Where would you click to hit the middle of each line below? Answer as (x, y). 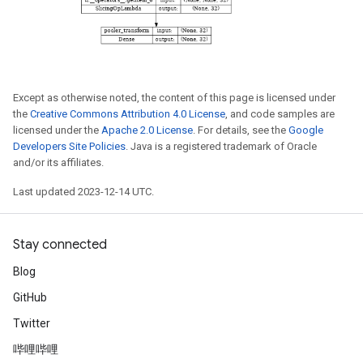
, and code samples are (280, 113)
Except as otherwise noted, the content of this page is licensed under (174, 97)
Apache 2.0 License (147, 130)
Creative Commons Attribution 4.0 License (128, 113)
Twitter (32, 323)
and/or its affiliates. (58, 162)
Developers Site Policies (69, 146)
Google (306, 130)
